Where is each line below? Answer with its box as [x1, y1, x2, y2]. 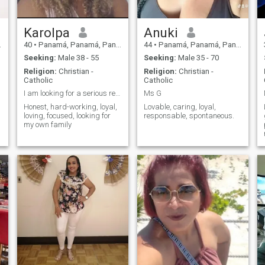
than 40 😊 [23, 5, 59, 14]
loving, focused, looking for [23, 111, 111, 120]
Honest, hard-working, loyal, [23, 102, 117, 111]
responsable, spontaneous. [143, 111, 234, 120]
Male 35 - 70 [176, 53, 219, 63]
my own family [23, 119, 72, 129]
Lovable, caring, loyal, [143, 102, 216, 111]
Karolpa [23, 24, 70, 40]
